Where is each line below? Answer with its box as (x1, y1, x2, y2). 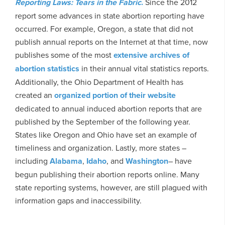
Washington (126, 155, 168, 167)
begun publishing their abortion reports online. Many (15, 168, 199, 180)
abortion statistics (15, 62, 79, 74)
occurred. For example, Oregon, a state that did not (15, 23, 193, 34)
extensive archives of (114, 49, 189, 61)
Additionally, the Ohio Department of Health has (15, 76, 183, 87)
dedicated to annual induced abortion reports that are (15, 102, 202, 114)
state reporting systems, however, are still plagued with (15, 181, 207, 193)
